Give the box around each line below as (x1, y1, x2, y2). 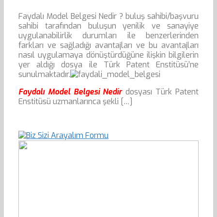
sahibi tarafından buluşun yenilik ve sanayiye (18, 21, 199, 31)
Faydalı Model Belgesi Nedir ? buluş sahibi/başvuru (18, 11, 199, 22)
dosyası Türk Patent (125, 87, 199, 97)
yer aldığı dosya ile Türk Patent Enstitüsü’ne (18, 60, 199, 70)
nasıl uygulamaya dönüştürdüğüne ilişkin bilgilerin (18, 50, 199, 61)
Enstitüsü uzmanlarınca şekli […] (18, 96, 133, 107)
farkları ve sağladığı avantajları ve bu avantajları (18, 40, 199, 51)
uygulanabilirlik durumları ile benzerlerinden (18, 31, 199, 41)
